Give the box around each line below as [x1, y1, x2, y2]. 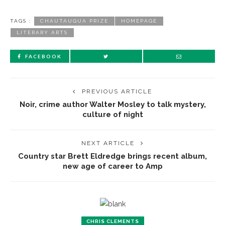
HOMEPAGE [121, 18, 157, 24]
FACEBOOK [25, 53, 62, 60]
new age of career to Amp [62, 162, 163, 171]
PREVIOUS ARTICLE [82, 88, 152, 95]
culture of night [82, 110, 143, 119]
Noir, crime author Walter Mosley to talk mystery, [19, 100, 206, 109]
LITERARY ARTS [17, 30, 68, 36]
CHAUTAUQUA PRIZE [40, 18, 108, 24]
